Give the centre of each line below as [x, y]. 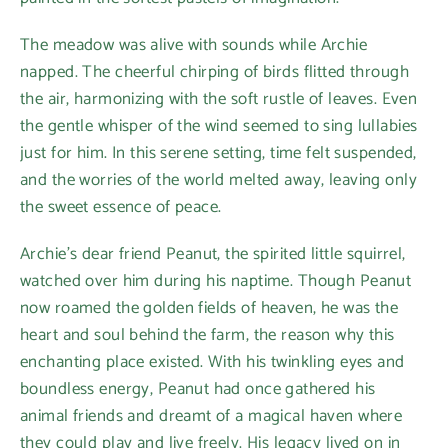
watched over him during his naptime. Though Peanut [216, 280]
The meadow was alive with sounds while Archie [194, 44]
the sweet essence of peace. [121, 206]
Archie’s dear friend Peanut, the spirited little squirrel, [213, 253]
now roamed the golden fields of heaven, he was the [209, 307]
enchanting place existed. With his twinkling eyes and [212, 361]
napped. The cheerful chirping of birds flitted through [214, 71]
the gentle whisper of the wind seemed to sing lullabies [219, 125]
